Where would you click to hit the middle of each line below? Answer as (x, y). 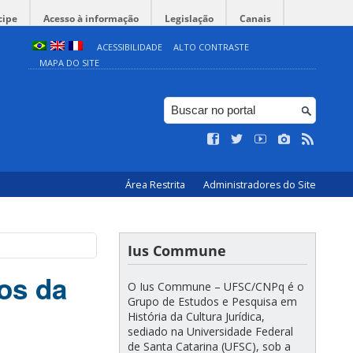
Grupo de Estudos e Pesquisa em (212, 301)
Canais (255, 19)
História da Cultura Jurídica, (196, 316)
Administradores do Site (260, 185)
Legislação (189, 19)
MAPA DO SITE (69, 63)
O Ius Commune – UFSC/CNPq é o (216, 286)
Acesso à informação (91, 19)
